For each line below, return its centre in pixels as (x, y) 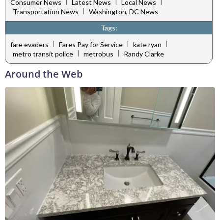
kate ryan (147, 44)
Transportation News (46, 12)
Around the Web (44, 74)
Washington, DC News (124, 12)
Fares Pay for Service (91, 44)
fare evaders (29, 44)
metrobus (98, 54)
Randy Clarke (144, 54)
